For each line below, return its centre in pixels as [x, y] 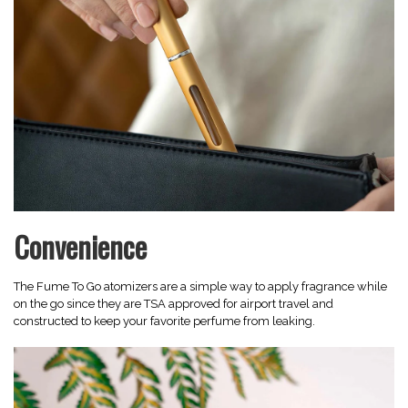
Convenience [80, 246]
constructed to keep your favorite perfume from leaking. [164, 321]
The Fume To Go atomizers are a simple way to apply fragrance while [200, 286]
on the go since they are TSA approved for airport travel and [173, 303]
